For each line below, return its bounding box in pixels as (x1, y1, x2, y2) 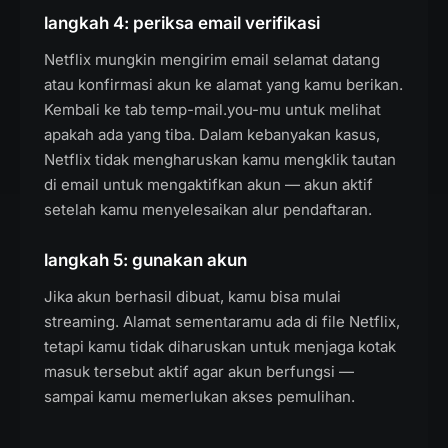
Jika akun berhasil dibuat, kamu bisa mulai (44, 287, 341, 306)
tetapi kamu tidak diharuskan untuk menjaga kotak (44, 337, 396, 356)
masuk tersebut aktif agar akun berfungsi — (44, 362, 354, 381)
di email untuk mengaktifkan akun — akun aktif (44, 175, 373, 194)
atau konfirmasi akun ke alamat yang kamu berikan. (44, 75, 403, 94)
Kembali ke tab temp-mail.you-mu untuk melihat (44, 100, 381, 119)
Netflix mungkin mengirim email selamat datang (44, 50, 380, 69)
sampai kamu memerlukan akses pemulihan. (44, 387, 355, 406)
